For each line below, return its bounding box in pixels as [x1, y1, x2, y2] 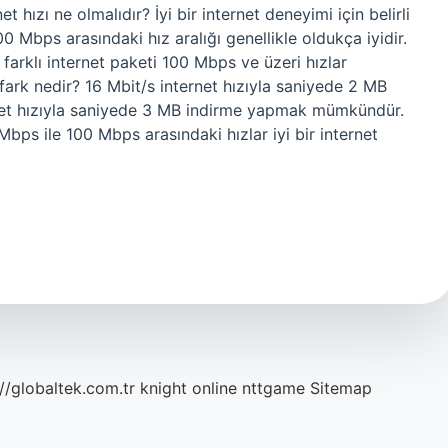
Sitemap [310, 378, 372, 398]
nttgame [242, 378, 305, 398]
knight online [140, 378, 237, 398]
